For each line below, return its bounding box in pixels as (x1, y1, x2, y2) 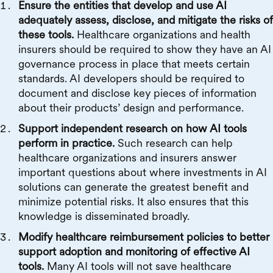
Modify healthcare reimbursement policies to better (18, 230, 269, 244)
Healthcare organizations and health (77, 27, 250, 42)
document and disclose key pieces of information (18, 86, 257, 101)
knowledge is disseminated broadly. (18, 209, 190, 224)
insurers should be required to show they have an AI (18, 42, 271, 57)
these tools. (18, 27, 77, 42)
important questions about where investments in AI (18, 165, 267, 180)
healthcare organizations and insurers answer (18, 151, 236, 165)
